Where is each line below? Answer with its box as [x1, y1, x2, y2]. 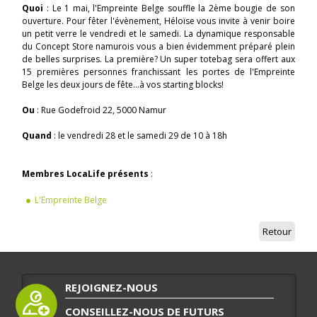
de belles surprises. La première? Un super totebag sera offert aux [22, 53, 295, 66]
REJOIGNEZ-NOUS [65, 280, 158, 295]
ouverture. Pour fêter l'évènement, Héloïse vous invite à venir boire [22, 15, 295, 28]
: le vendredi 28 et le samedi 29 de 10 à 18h [52, 129, 228, 142]
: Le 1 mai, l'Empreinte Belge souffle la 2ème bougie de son [43, 2, 295, 15]
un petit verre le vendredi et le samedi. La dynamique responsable [22, 28, 295, 40]
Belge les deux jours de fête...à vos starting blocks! [22, 79, 224, 91]
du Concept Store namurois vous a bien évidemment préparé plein [22, 40, 295, 53]
